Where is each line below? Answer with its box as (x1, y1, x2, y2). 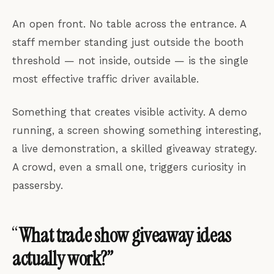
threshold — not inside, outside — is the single (12, 54, 248, 67)
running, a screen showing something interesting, (12, 124, 261, 136)
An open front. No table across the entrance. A (12, 17, 246, 30)
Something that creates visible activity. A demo (12, 105, 247, 118)
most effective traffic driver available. (12, 72, 199, 85)
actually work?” (12, 245, 113, 272)
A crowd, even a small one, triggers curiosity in (12, 160, 246, 173)
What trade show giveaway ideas (18, 222, 232, 248)
